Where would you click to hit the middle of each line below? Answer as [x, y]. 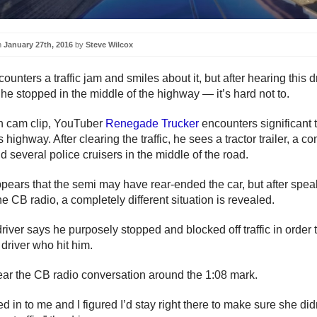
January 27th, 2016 [38, 44]
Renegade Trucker [152, 124]
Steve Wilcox [109, 44]
